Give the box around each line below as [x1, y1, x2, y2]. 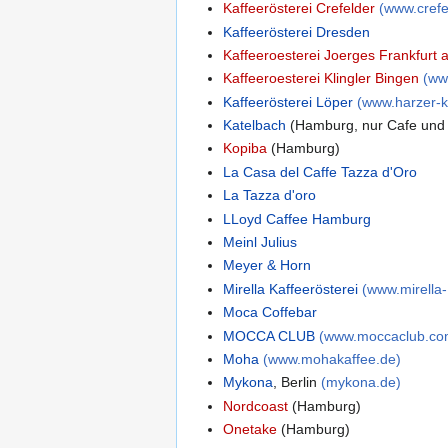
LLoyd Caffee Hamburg [223, 210, 372, 227]
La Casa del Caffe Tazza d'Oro [223, 163, 418, 180]
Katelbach [223, 117, 287, 134]
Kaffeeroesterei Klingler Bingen [223, 70, 420, 87]
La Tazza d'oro [223, 187, 317, 204]
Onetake [223, 421, 278, 438]
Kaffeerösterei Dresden [223, 23, 371, 40]
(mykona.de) [321, 374, 402, 391]
